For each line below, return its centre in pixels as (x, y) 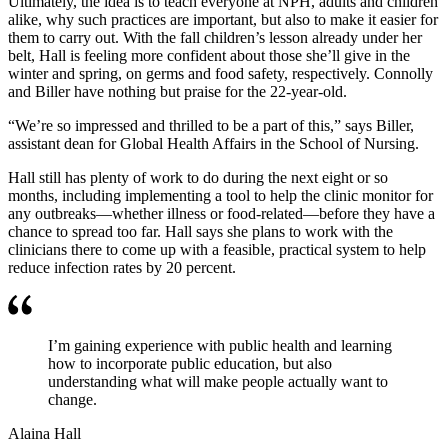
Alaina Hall (50, 433)
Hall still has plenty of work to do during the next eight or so (198, 177)
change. (72, 399)
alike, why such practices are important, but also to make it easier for (223, 19)
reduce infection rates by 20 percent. (122, 267)
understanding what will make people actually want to (218, 381)
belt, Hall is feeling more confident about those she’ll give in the (209, 55)
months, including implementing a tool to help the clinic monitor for (220, 195)
